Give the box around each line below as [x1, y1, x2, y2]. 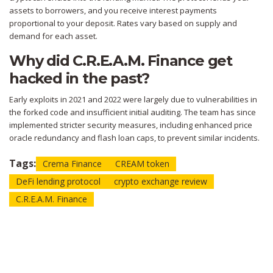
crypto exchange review [114, 175, 207, 188]
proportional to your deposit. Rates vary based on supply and [9, 18, 237, 29]
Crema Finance [43, 158, 102, 170]
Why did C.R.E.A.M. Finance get [9, 52, 232, 70]
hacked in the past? [9, 69, 150, 88]
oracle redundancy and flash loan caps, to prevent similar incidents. [9, 132, 260, 144]
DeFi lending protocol [16, 175, 101, 188]
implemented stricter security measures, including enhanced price [9, 119, 252, 131]
